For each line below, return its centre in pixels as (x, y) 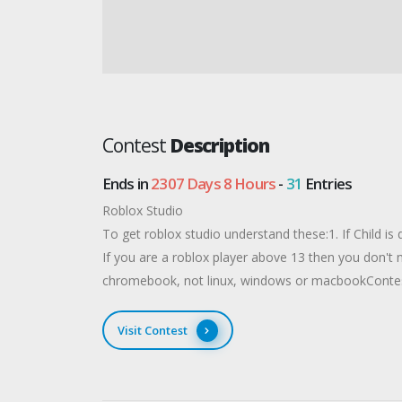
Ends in (127, 184)
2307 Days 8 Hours (214, 184)
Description (219, 145)
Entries (327, 184)
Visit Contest (152, 330)
